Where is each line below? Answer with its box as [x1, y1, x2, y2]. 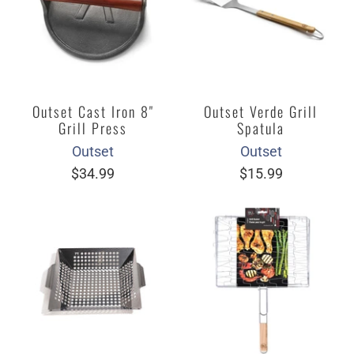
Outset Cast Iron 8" [32, 100, 154, 122]
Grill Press [58, 117, 128, 138]
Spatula [237, 117, 285, 138]
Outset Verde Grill [204, 100, 318, 122]
